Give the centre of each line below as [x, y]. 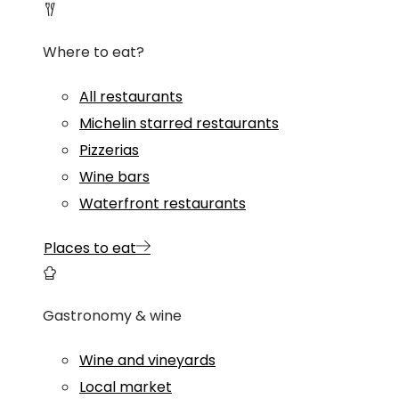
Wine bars [114, 177]
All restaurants [131, 97]
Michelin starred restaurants [179, 124]
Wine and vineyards [147, 361]
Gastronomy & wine [112, 316]
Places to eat [90, 248]
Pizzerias [109, 151]
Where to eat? [94, 53]
